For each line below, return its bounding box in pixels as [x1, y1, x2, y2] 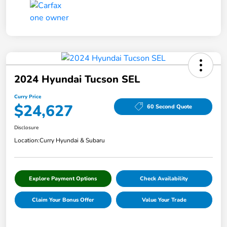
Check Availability [140, 175, 188, 183]
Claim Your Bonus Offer [31, 196, 94, 204]
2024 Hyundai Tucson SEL [14, 72, 140, 87]
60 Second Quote [146, 102, 192, 110]
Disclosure [14, 124, 39, 132]
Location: [14, 136, 40, 145]
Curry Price [14, 93, 41, 101]
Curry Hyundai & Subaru [40, 136, 105, 145]
